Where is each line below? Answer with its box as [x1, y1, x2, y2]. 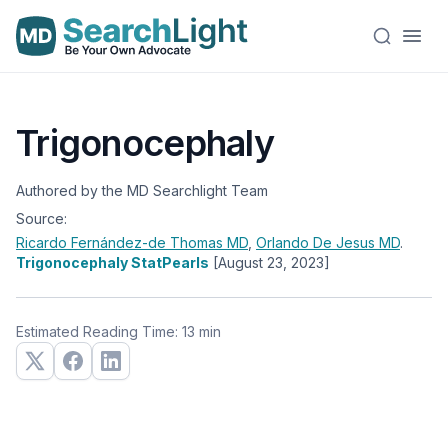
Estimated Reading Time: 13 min [16, 323, 221, 340]
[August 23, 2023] [213, 254, 330, 271]
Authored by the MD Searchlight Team [16, 182, 268, 199]
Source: [16, 210, 67, 227]
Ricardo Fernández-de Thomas [16, 234, 227, 251]
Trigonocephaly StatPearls [16, 254, 209, 271]
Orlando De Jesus [256, 234, 379, 251]
